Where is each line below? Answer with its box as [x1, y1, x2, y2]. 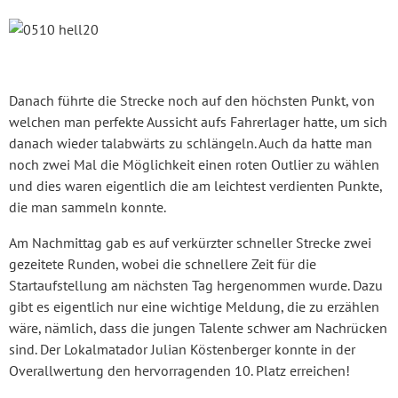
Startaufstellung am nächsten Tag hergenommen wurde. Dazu [9, 275, 383, 294]
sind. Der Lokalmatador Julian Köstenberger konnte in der [9, 339, 355, 358]
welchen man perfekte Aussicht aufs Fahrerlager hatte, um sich [9, 112, 387, 131]
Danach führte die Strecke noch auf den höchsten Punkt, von [9, 91, 375, 109]
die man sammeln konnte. [9, 197, 166, 216]
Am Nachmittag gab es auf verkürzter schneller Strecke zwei [9, 233, 371, 251]
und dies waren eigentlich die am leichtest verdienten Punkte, [9, 176, 382, 195]
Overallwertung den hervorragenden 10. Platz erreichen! [9, 361, 350, 379]
